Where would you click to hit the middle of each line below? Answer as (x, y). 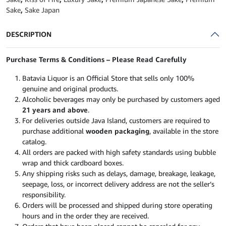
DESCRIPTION (29, 34)
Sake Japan (42, 10)
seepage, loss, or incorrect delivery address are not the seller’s (118, 184)
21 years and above (55, 110)
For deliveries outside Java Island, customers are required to (116, 121)
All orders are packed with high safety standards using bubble (119, 152)
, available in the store (184, 131)
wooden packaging (118, 131)
